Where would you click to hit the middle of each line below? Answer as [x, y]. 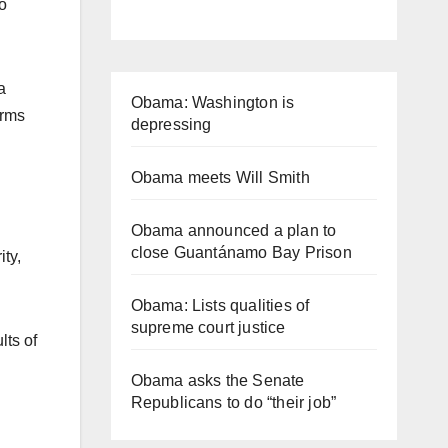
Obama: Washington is [212, 102]
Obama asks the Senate [217, 380]
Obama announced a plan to [233, 230]
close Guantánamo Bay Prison [241, 252]
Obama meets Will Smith [220, 177]
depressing [171, 124]
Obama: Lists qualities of [220, 305]
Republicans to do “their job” [233, 402]
